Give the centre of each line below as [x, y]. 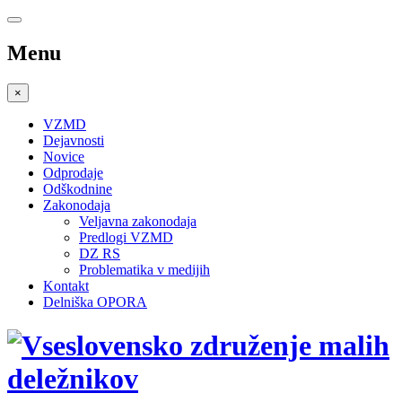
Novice [64, 156]
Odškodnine [78, 188]
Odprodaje [73, 172]
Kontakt [66, 285]
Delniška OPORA [95, 301]
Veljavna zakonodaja [138, 221]
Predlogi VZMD [126, 237]
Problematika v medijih [144, 269]
